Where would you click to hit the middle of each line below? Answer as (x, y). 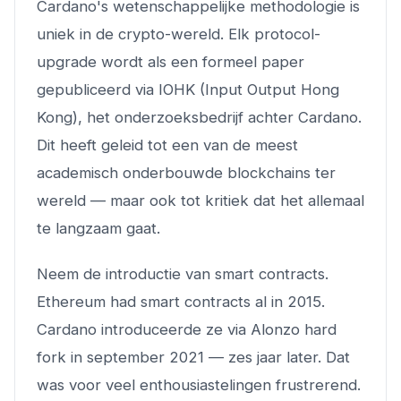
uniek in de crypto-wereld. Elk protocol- (179, 34)
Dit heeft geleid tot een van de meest (167, 145)
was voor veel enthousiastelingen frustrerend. (199, 384)
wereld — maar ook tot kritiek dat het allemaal (200, 200)
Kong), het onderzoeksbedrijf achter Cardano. (199, 117)
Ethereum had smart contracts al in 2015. (181, 301)
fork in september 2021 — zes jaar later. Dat (193, 357)
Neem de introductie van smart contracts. (183, 273)
